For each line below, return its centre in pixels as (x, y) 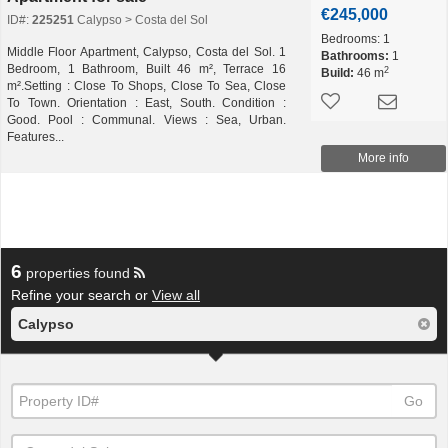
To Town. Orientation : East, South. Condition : (146, 103)
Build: (337, 73)
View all (176, 295)
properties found (78, 273)
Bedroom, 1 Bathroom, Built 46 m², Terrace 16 (146, 69)
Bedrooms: (350, 39)
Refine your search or (81, 295)
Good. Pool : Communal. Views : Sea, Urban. (146, 120)
